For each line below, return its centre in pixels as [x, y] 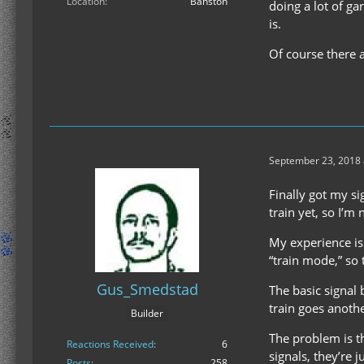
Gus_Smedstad [147, 289]
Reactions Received [110, 344]
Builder [147, 314]
